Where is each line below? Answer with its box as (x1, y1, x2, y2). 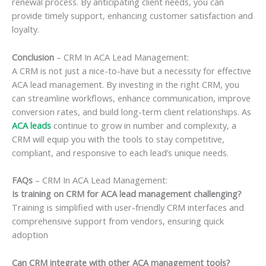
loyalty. (12, 23, 39, 36)
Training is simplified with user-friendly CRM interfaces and (12, 201, 244, 214)
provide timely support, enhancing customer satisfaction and (12, 9, 253, 22)
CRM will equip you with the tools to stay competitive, (12, 132, 224, 145)
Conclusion (12, 50, 54, 63)
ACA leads (12, 119, 51, 131)
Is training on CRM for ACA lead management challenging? (12, 188, 242, 200)
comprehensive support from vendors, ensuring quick (12, 215, 224, 227)
